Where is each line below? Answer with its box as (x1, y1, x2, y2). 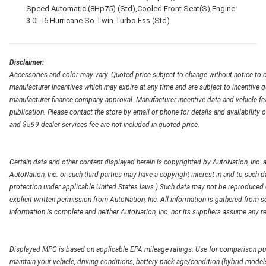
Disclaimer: (9, 58, 44, 66)
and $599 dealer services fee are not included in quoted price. (9, 120, 199, 129)
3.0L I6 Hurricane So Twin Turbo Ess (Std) (26, 15, 170, 25)
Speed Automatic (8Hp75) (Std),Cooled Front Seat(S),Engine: (26, 4, 237, 13)
